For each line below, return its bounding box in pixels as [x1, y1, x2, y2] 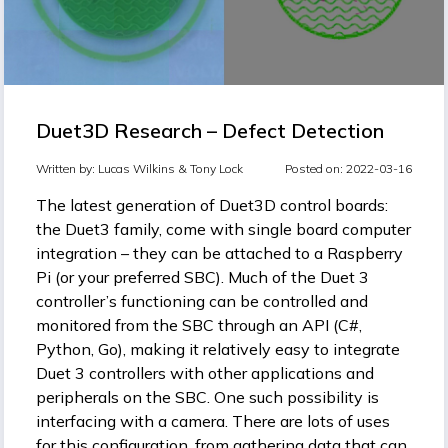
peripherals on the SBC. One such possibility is [36, 386, 379, 407]
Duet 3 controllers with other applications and [36, 362, 374, 383]
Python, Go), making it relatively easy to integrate [36, 338, 400, 359]
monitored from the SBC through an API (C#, [36, 314, 362, 335]
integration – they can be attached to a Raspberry [36, 242, 403, 263]
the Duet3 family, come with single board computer [36, 218, 411, 239]
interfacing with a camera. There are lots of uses [36, 410, 390, 431]
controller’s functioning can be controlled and [36, 290, 368, 311]
